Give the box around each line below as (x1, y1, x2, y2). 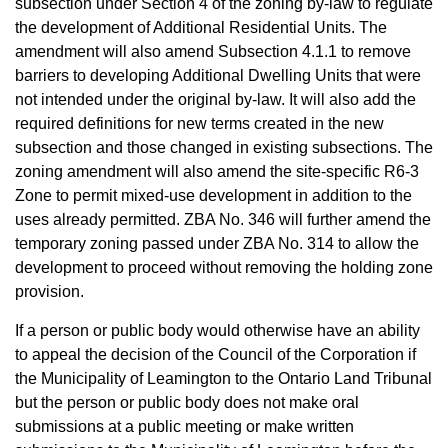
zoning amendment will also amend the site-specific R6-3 (15, 163, 419, 180)
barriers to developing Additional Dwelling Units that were (15, 67, 421, 84)
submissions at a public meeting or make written (15, 418, 354, 435)
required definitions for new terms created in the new (15, 115, 384, 132)
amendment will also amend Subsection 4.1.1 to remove (15, 43, 411, 60)
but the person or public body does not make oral (15, 394, 359, 411)
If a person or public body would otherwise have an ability (15, 322, 420, 339)
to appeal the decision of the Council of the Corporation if (15, 346, 416, 363)
